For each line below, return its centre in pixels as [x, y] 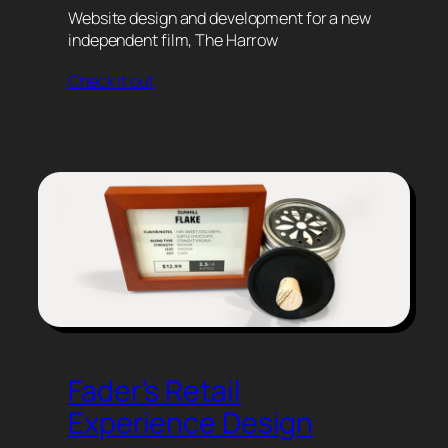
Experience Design [191, 423]
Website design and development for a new [219, 18]
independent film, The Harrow [173, 40]
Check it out [111, 81]
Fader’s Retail [154, 391]
